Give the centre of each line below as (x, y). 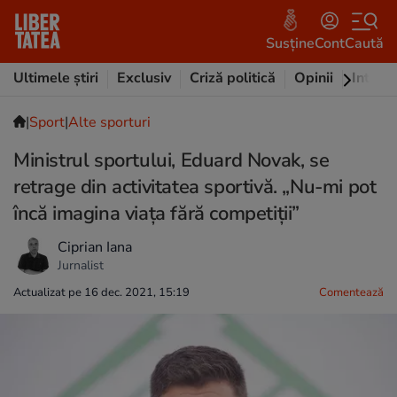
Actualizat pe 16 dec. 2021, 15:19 (101, 292)
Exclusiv (144, 78)
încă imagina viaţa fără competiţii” (157, 214)
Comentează (351, 292)
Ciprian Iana (95, 247)
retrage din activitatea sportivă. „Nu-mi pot (195, 187)
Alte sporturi (109, 122)
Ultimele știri (56, 78)
